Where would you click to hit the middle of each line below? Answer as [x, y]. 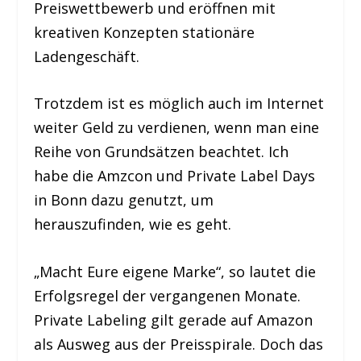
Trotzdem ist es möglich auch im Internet [179, 104]
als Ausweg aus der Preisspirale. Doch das [179, 344]
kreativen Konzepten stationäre [145, 32]
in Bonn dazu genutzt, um [124, 200]
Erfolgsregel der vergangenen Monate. [168, 296]
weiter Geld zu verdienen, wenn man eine [177, 128]
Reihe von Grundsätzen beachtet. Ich [162, 152]
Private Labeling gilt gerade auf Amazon [174, 320]
